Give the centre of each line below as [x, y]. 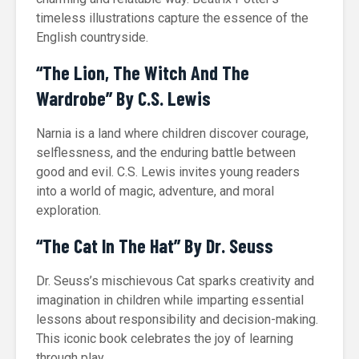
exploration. [69, 210]
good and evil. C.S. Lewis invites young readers [168, 172]
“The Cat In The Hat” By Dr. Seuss [155, 246]
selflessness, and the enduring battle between [166, 153]
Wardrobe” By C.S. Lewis [123, 98]
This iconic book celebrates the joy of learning [165, 339]
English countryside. [92, 37]
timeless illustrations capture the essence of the [172, 18]
